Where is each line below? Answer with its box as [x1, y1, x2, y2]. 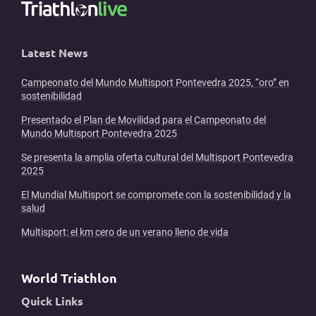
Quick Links [21, 293, 83, 309]
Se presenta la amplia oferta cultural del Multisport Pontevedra [21, 152, 293, 164]
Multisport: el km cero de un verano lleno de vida [21, 226, 229, 238]
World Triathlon [21, 269, 117, 286]
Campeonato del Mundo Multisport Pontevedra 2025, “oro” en [21, 77, 289, 89]
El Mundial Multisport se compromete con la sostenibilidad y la [21, 189, 291, 201]
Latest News [21, 45, 88, 61]
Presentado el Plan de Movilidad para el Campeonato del [21, 114, 266, 126]
